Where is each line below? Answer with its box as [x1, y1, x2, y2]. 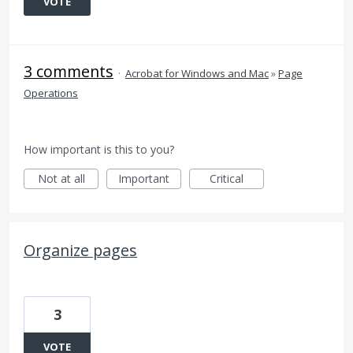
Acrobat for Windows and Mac [125, 66, 269, 80]
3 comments [24, 61, 113, 82]
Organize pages [24, 240, 137, 261]
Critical [210, 171, 243, 186]
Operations [24, 86, 78, 100]
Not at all [37, 171, 85, 186]
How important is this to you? [24, 142, 174, 157]
